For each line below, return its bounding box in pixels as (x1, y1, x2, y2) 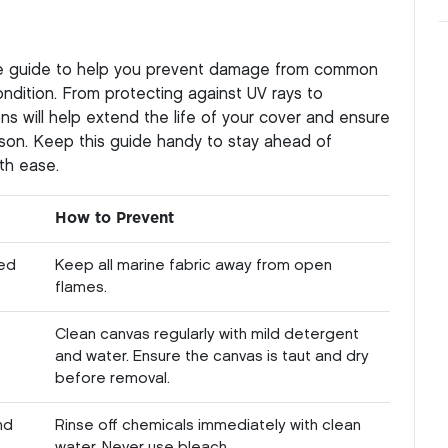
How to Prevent (55, 210, 174, 226)
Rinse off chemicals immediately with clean (55, 418, 361, 433)
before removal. (55, 371, 170, 386)
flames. (55, 280, 107, 295)
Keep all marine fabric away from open (55, 258, 332, 273)
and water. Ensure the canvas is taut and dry (55, 349, 369, 364)
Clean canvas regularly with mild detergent (55, 327, 359, 342)
